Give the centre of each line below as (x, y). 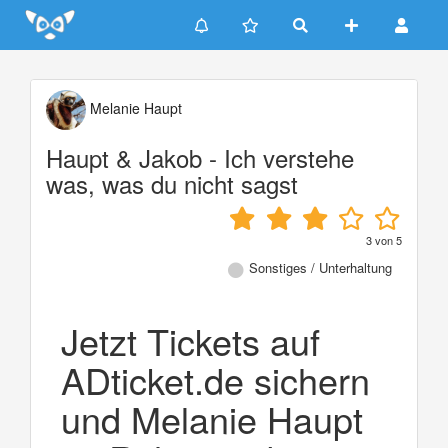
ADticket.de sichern (215, 379)
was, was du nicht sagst (172, 183)
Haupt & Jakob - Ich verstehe (200, 157)
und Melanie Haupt (212, 418)
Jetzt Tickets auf (190, 340)
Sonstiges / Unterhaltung (320, 267)
